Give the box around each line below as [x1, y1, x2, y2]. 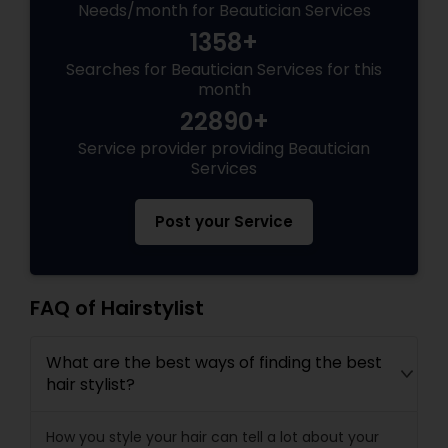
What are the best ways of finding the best [46, 351, 382, 374]
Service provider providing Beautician [78, 137, 370, 160]
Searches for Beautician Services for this [66, 58, 382, 81]
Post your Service [155, 211, 293, 232]
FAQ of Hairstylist [30, 294, 204, 322]
